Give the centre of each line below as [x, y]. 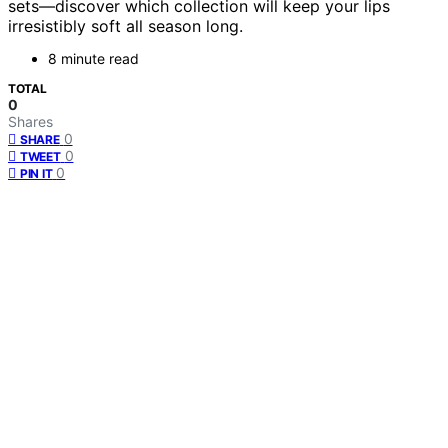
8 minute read [93, 59]
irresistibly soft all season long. [125, 26]
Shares [30, 122]
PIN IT [36, 174]
